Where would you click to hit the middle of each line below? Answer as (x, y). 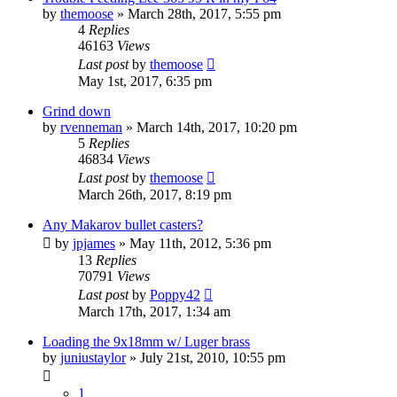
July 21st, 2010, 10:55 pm (213, 357)
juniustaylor (93, 357)
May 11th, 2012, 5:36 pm (200, 243)
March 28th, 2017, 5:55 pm (204, 13)
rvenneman (91, 127)
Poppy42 (175, 294)
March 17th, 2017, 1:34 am (154, 311)
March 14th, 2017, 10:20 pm (217, 127)
